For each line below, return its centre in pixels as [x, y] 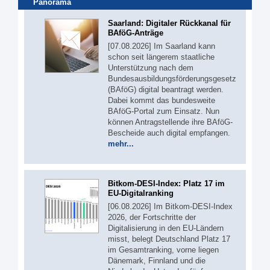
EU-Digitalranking [141, 193]
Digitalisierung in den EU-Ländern [166, 228]
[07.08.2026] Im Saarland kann [162, 46]
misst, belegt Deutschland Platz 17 [169, 239]
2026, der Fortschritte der [152, 217]
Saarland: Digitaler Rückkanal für [169, 24]
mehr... [121, 144]
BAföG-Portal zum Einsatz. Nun [164, 111]
